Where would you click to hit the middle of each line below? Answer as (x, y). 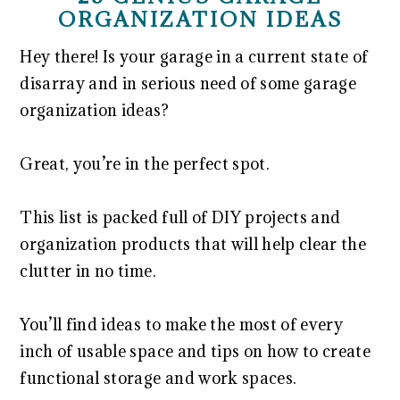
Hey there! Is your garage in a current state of (194, 57)
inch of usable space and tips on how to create (196, 351)
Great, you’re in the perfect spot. (145, 164)
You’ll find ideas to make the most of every (182, 325)
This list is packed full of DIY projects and (180, 217)
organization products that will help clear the (193, 244)
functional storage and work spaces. (158, 378)
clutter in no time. (88, 271)
